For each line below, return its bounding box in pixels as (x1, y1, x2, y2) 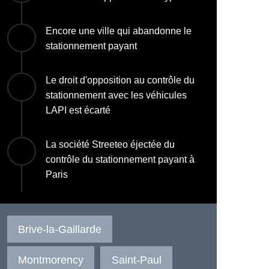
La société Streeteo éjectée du (45, 139, 175, 150)
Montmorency (18, 253, 84, 266)
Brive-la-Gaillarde (18, 223, 102, 235)
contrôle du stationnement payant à (45, 154, 195, 165)
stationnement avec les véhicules (45, 90, 187, 100)
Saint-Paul (111, 253, 162, 266)
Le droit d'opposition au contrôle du (45, 75, 195, 85)
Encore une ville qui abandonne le (45, 26, 192, 36)
